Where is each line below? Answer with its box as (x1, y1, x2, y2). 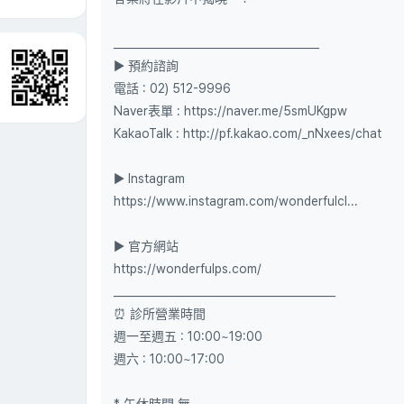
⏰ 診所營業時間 (114, 307, 206, 321)
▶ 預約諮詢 (114, 59, 179, 73)
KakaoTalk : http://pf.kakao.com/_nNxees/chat (114, 126, 381, 141)
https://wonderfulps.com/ (114, 262, 262, 276)
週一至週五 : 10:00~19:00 (114, 329, 262, 344)
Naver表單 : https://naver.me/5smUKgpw (114, 104, 347, 118)
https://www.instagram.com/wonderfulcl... (114, 194, 358, 208)
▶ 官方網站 (114, 239, 179, 253)
